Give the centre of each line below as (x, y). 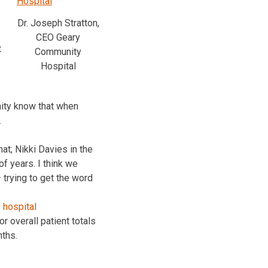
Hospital (58, 66)
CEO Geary (58, 37)
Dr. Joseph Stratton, (58, 23)
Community (58, 51)
